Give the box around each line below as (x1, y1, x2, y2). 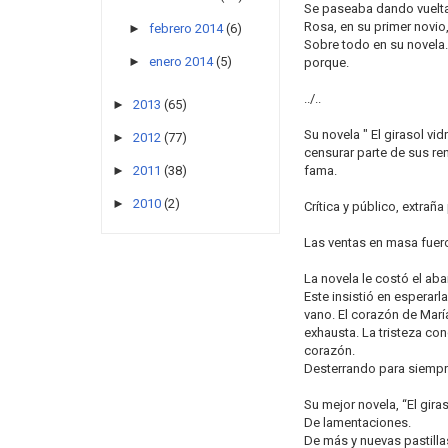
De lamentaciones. (303, 415, 411, 430)
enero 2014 (148, 54, 213, 70)
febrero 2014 (148, 20, 223, 36)
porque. (303, 55, 349, 70)
